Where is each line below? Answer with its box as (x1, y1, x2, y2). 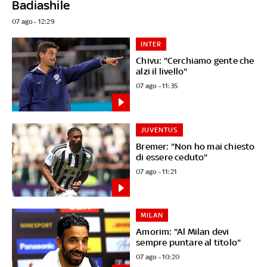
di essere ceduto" (136, 151, 208, 162)
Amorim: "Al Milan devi (136, 226, 229, 237)
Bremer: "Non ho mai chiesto (136, 141, 255, 151)
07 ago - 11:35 (136, 81, 178, 90)
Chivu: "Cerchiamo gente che (136, 55, 254, 66)
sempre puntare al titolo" (136, 237, 241, 248)
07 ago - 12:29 (11, 17, 55, 26)
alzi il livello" (136, 66, 188, 76)
